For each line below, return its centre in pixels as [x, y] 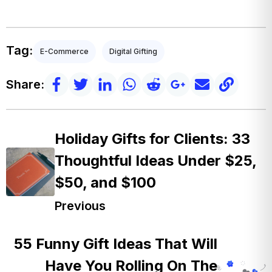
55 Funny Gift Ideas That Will [116, 244]
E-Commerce [64, 52]
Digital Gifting [133, 52]
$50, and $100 [105, 183]
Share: [25, 85]
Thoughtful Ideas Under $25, [155, 161]
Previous [80, 206]
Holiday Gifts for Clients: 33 [152, 139]
